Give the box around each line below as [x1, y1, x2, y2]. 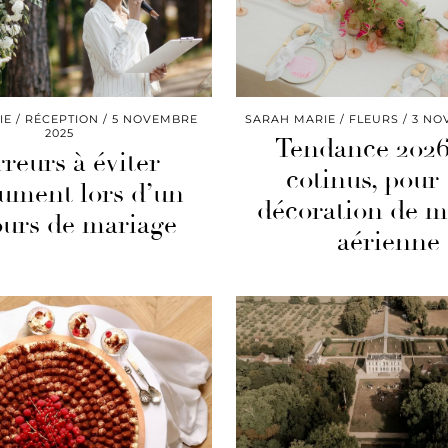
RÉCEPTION [25, 112, 100, 127]
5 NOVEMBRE [112, 112, 199, 127]
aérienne [336, 226, 440, 259]
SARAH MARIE [245, 112, 337, 127]
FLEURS [349, 112, 400, 127]
